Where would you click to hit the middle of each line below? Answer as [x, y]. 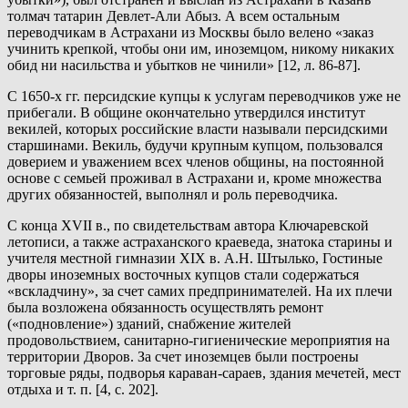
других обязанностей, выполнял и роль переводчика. [173, 195]
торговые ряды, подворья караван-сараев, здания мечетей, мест [204, 373]
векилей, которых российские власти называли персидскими [198, 129]
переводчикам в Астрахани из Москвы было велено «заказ [190, 33]
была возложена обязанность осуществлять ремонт [165, 308]
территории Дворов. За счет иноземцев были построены [183, 357]
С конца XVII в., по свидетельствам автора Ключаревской [188, 226]
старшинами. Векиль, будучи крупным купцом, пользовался [195, 146]
